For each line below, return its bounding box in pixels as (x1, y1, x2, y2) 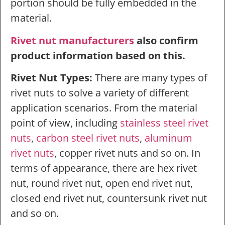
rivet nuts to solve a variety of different (11, 86, 189, 100)
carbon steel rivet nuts (36, 131, 140, 145)
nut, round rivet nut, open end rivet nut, (11, 176, 193, 190)
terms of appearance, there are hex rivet (11, 161, 197, 175)
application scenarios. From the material (11, 101, 197, 115)
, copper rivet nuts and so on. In (54, 146, 200, 160)
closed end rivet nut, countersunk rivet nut (11, 191, 207, 205)
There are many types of (92, 71, 207, 85)
